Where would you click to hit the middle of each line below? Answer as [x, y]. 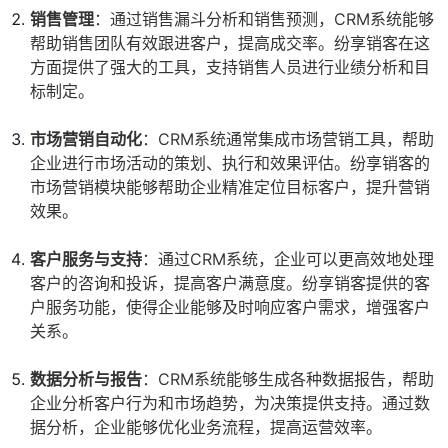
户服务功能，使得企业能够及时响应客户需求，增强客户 [230, 307]
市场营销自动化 [86, 139]
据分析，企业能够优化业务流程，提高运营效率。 [206, 427]
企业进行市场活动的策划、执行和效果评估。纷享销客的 [230, 163]
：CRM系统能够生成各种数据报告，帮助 [288, 379]
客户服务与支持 [86, 259]
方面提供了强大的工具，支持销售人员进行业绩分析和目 [230, 67]
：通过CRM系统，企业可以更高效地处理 [288, 259]
